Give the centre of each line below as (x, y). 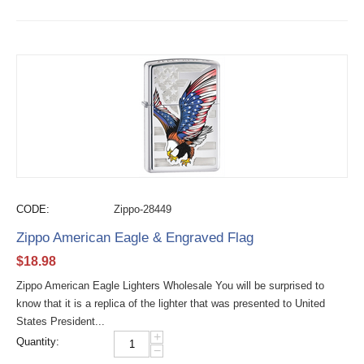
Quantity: (38, 342)
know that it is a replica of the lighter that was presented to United (171, 303)
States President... (61, 321)
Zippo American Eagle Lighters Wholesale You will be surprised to (170, 286)
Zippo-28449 (143, 209)
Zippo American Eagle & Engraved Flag (135, 238)
